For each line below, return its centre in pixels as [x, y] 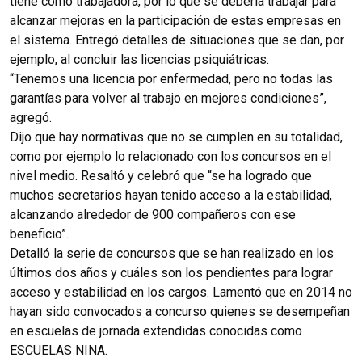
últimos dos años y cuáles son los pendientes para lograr [171, 272]
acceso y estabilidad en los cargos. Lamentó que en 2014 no [181, 292]
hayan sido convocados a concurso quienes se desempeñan [180, 311]
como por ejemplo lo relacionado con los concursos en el [170, 156]
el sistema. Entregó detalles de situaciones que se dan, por [177, 40]
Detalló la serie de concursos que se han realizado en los [172, 253]
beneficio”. [39, 234]
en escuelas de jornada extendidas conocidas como [156, 330]
